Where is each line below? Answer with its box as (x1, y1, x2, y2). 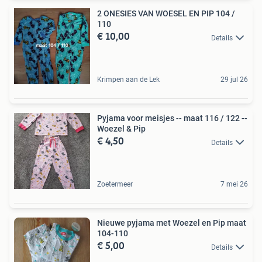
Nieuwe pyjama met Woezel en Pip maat (97, 218, 246, 228)
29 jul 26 (220, 75, 248, 84)
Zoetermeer (97, 180, 133, 189)
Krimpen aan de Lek (97, 75, 160, 84)
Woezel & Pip (97, 124, 146, 134)
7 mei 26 (220, 180, 248, 189)
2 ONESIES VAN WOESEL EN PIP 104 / (97, 9, 235, 19)
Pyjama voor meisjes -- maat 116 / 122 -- (97, 113, 247, 123)
